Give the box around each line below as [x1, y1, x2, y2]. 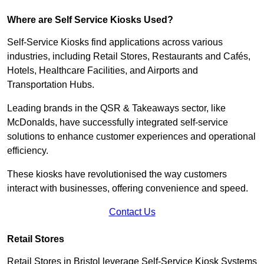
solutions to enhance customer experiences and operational [7, 131, 256, 141]
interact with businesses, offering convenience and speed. [7, 183, 250, 193]
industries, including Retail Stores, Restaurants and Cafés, [7, 51, 250, 61]
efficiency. [7, 145, 48, 156]
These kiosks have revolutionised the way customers [7, 169, 227, 179]
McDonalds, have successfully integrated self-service [7, 117, 228, 127]
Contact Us [108, 206, 156, 217]
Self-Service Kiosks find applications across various [7, 37, 223, 47]
